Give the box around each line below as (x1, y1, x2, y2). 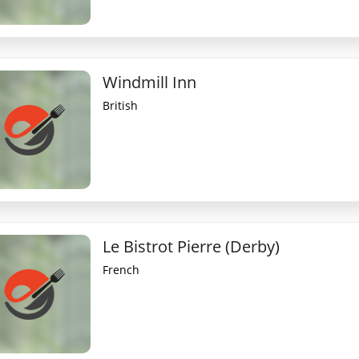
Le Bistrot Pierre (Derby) (103, 236, 280, 257)
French (103, 262, 140, 277)
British (103, 98, 139, 113)
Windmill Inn (103, 71, 197, 93)
